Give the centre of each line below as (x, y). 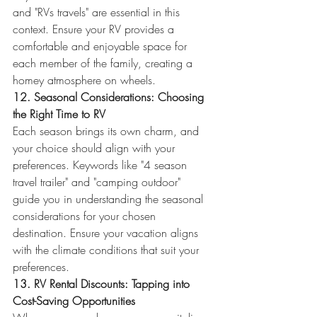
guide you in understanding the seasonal (110, 199)
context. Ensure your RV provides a (95, 29)
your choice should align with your (96, 148)
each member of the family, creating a (104, 63)
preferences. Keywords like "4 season (102, 165)
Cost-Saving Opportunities (74, 301)
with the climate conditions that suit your (108, 250)
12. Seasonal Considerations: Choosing (110, 97)
